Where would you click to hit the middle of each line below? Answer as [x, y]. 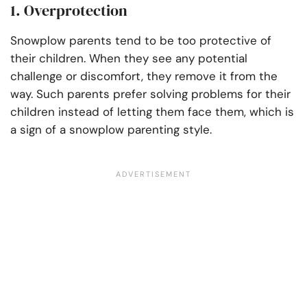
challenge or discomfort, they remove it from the [144, 76]
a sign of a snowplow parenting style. [111, 130]
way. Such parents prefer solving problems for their [150, 94]
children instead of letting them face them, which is [152, 112]
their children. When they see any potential [129, 59]
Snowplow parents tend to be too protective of [141, 41]
